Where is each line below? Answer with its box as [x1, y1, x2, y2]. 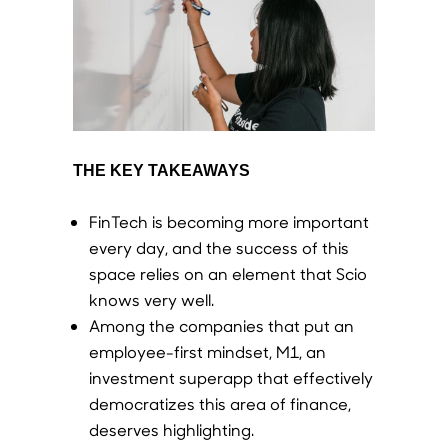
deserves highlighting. [88, 418, 254, 440]
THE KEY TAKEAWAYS [72, 161, 250, 179]
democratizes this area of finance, [88, 392, 351, 414]
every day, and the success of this [88, 236, 349, 258]
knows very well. [88, 288, 214, 310]
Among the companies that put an [88, 314, 354, 336]
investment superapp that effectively [88, 366, 373, 388]
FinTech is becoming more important [88, 210, 369, 232]
